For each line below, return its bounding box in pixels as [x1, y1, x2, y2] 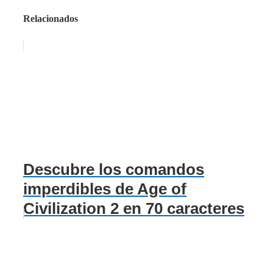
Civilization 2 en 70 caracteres [23, 199, 244, 218]
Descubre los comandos [23, 160, 204, 179]
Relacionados [23, 13, 78, 24]
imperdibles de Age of [23, 179, 186, 198]
